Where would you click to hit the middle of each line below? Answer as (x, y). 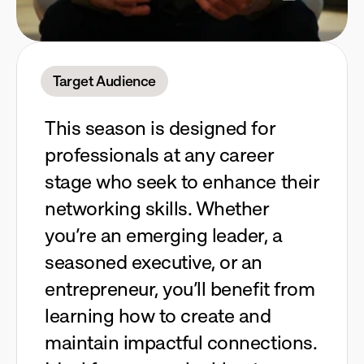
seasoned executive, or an (154, 262)
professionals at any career (159, 155)
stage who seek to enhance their (182, 182)
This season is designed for (160, 128)
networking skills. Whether (157, 208)
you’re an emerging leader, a (164, 235)
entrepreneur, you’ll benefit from (180, 289)
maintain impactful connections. (181, 342)
